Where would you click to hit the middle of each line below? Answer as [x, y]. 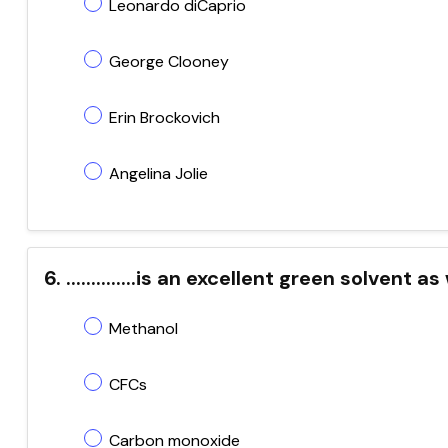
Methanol [143, 328]
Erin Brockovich [164, 117]
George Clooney [169, 61]
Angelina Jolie [158, 173]
